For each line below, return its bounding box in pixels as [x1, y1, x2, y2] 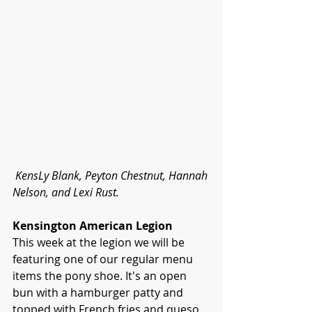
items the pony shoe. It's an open [13, 268, 189, 284]
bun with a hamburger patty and [13, 285, 186, 301]
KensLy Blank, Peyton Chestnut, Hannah [15, 168, 210, 184]
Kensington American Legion [13, 218, 173, 234]
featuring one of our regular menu [13, 251, 196, 267]
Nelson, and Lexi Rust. [13, 185, 119, 201]
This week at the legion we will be [13, 235, 187, 251]
